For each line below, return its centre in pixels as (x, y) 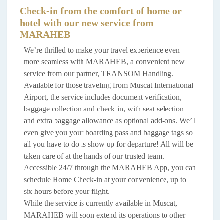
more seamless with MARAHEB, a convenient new (104, 62)
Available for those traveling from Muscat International (108, 85)
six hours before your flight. (67, 191)
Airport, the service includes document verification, (103, 97)
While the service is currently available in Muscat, (100, 203)
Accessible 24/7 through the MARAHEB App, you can (110, 168)
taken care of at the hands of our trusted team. (94, 156)
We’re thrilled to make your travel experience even (102, 50)
